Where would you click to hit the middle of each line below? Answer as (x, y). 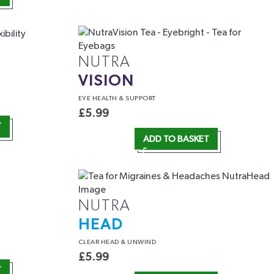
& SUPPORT (137, 98)
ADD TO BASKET (176, 139)
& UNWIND (139, 242)
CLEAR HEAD (99, 242)
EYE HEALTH (98, 98)
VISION (106, 81)
